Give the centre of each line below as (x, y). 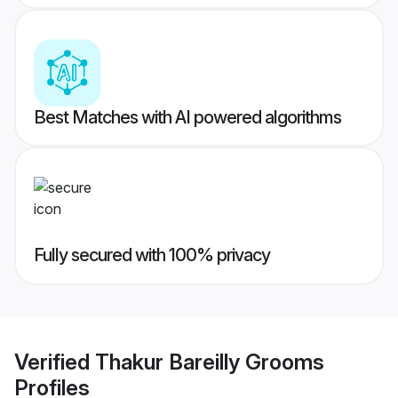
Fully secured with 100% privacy (152, 255)
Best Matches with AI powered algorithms (187, 118)
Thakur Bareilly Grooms (210, 362)
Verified (55, 362)
